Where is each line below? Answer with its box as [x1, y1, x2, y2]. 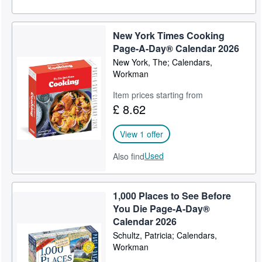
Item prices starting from [113, 89, 204, 101]
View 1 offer [120, 128, 164, 140]
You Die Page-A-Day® [113, 202, 211, 215]
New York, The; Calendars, [113, 56, 213, 68]
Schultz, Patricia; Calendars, [113, 229, 218, 241]
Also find [113, 150, 145, 162]
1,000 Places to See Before [113, 189, 232, 202]
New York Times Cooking [113, 29, 225, 42]
